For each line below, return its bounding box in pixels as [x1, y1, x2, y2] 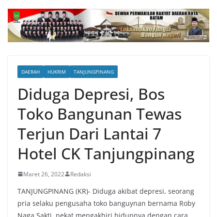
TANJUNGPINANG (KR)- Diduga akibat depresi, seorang [17, 186, 194, 196]
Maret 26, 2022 [23, 170, 64, 178]
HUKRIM [47, 68, 66, 75]
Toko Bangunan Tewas [17, 103, 182, 124]
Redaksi [70, 170, 91, 178]
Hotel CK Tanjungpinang [17, 142, 195, 164]
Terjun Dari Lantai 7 [17, 123, 161, 144]
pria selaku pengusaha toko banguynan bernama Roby [17, 198, 195, 208]
